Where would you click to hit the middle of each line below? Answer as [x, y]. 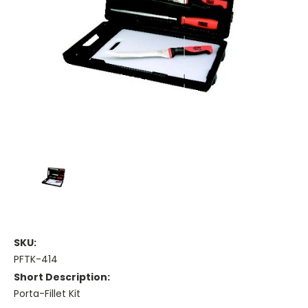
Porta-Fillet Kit [47, 293]
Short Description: [62, 277]
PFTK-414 [36, 259]
